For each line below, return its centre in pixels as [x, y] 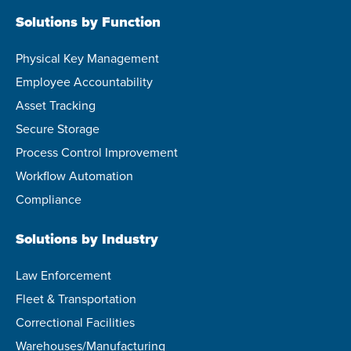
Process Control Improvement [97, 152]
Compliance [49, 199]
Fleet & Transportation [76, 298]
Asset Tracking [56, 105]
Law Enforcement [63, 275]
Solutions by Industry [87, 239]
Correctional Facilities [75, 322]
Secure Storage [58, 128]
